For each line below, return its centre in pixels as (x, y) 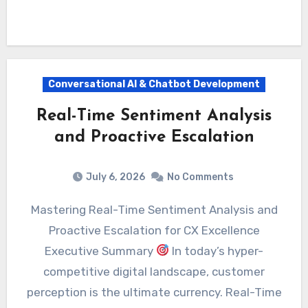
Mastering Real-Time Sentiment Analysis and (35, 209)
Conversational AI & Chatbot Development (154, 85)
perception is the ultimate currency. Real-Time (154, 292)
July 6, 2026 (115, 177)
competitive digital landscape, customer (154, 271)
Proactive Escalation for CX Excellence (154, 230)
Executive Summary (100, 251)
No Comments (200, 177)
